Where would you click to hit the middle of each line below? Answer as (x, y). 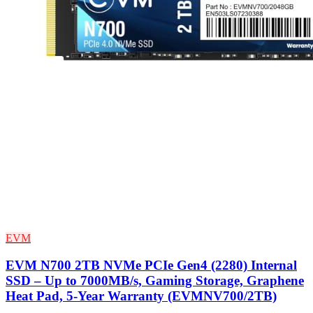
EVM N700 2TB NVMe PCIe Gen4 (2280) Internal (151, 265)
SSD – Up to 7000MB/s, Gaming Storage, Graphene (155, 280)
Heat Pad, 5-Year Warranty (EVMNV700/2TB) (141, 296)
